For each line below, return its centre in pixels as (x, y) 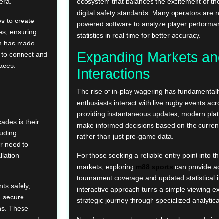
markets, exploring (106, 167)
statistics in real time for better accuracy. (139, 35)
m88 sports (154, 167)
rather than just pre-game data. (125, 137)
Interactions (113, 74)
